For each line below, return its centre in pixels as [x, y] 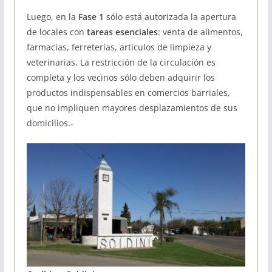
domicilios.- [50, 123]
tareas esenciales [121, 32]
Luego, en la [52, 17]
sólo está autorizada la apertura [170, 17]
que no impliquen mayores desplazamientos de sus [132, 108]
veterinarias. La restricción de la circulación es [121, 63]
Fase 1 [91, 17]
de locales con [55, 32]
